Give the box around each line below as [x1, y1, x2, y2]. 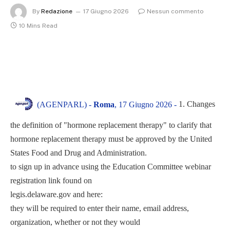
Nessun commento [147, 8, 204, 15]
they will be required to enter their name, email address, [10, 203, 189, 213]
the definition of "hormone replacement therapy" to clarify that [10, 120, 212, 129]
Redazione [41, 8, 72, 15]
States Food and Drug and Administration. [10, 148, 147, 157]
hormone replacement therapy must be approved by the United [10, 134, 212, 143]
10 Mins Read [19, 22, 57, 29]
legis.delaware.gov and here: [10, 189, 103, 199]
